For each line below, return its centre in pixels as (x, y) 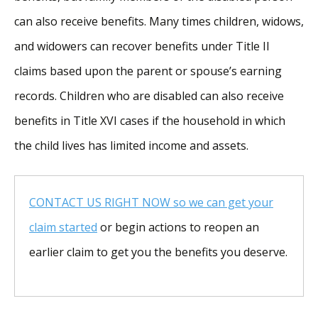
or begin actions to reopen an (178, 227)
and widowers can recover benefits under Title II (142, 46)
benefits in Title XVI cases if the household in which (150, 120)
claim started (63, 227)
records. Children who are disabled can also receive (149, 95)
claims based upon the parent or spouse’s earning (148, 71)
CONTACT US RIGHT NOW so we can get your (151, 202)
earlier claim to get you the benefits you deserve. (158, 252)
